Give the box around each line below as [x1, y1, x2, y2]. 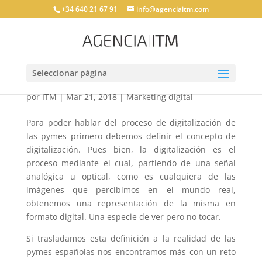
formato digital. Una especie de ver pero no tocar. [26, 211, 221, 222]
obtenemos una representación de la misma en [26, 198, 236, 209]
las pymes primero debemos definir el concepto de [26, 130, 236, 142]
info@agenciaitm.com [136, 4, 209, 14]
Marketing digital [126, 91, 193, 102]
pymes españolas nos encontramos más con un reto [26, 246, 236, 257]
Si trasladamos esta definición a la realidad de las [26, 233, 236, 244]
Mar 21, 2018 [65, 91, 117, 102]
